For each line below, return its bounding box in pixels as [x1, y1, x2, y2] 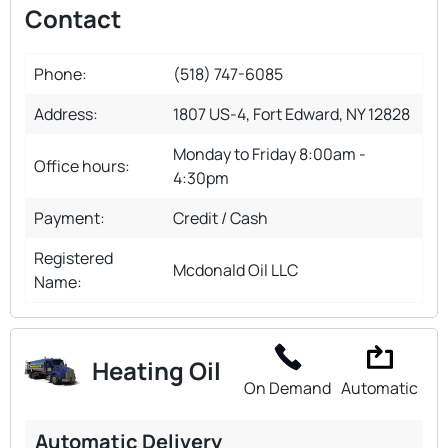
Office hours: [34, 154, 130, 177]
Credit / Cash [173, 206, 268, 229]
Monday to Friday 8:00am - [173, 142, 366, 165]
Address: [34, 102, 98, 125]
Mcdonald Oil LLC [173, 258, 298, 281]
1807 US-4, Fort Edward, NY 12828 [173, 102, 410, 125]
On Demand [244, 376, 331, 399]
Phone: [34, 62, 87, 85]
